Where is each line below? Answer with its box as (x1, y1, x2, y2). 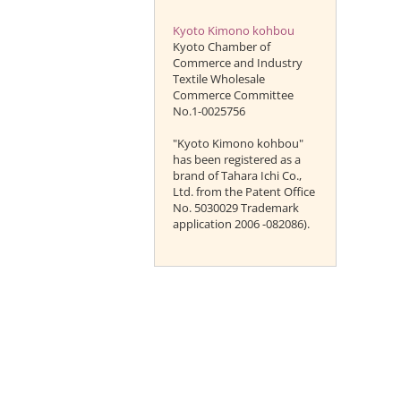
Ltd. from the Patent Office (172, 183, 315, 200)
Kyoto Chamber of (172, 38, 270, 55)
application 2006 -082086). (172, 216, 310, 232)
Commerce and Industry (172, 55, 303, 71)
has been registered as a (172, 151, 301, 167)
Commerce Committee (172, 87, 294, 103)
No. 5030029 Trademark (172, 200, 299, 216)
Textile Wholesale (172, 71, 265, 87)
